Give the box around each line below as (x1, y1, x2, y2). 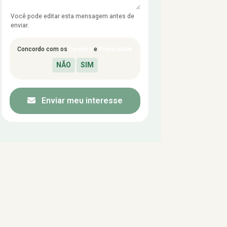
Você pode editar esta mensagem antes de (11, 13, 134, 20)
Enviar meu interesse (40, 96, 123, 105)
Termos (69, 46, 92, 53)
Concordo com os (17, 46, 69, 53)
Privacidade (99, 46, 133, 53)
